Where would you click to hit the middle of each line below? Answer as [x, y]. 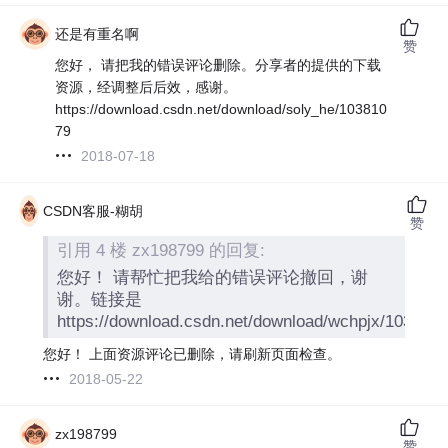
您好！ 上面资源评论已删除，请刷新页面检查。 [192, 353]
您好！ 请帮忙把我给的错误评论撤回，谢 [213, 278]
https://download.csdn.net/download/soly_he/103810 [221, 108]
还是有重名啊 [97, 33]
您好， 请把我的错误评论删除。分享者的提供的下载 [218, 64]
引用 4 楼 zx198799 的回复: [161, 251]
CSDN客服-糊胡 [93, 210]
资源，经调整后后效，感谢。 [146, 86]
